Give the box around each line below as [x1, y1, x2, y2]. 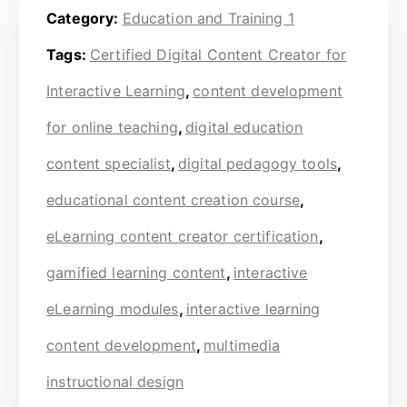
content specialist [46, 154, 171, 173]
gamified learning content [46, 263, 226, 282]
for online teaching [46, 117, 178, 136]
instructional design [46, 372, 184, 391]
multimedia [203, 335, 281, 354]
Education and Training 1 [122, 8, 294, 27]
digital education [185, 117, 303, 136]
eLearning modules [46, 299, 179, 318]
